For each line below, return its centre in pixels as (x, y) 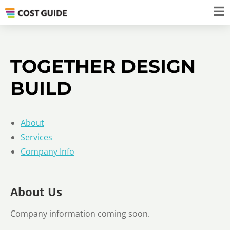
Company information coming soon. (80, 213)
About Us (36, 191)
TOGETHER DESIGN (103, 66)
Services (36, 137)
